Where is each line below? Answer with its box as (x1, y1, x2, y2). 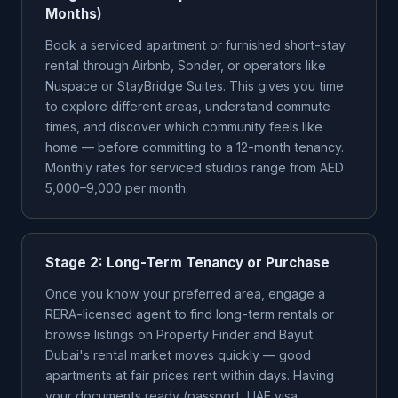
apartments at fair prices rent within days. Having (45, 368, 334, 383)
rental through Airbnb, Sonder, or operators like (45, 58, 326, 73)
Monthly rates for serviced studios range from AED (45, 160, 344, 175)
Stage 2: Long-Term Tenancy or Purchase (45, 254, 330, 271)
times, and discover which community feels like (45, 119, 322, 134)
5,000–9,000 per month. (45, 180, 188, 195)
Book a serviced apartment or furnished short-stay (45, 37, 346, 52)
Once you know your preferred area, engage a (45, 286, 325, 301)
